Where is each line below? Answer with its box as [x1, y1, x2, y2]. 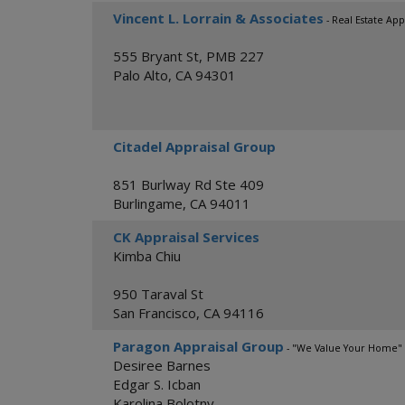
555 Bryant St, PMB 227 [113, 47, 264, 65]
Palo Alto [113, 66, 168, 84]
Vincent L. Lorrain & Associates [113, 9, 324, 27]
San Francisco [113, 304, 196, 322]
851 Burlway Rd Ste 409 [113, 175, 264, 193]
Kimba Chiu [113, 247, 181, 265]
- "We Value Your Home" [284, 342, 402, 354]
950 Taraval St [113, 285, 203, 303]
